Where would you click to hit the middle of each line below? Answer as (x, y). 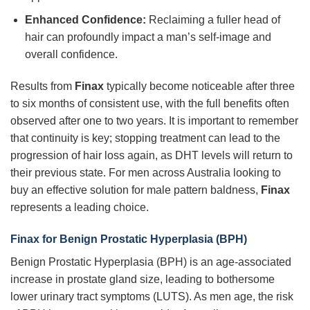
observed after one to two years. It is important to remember (154, 120)
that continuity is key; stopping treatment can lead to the (145, 138)
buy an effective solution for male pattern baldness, (136, 190)
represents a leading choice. (80, 207)
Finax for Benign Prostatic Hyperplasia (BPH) (129, 239)
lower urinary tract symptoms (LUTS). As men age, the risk (152, 296)
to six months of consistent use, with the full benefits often (150, 103)
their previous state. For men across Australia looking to (146, 172)
